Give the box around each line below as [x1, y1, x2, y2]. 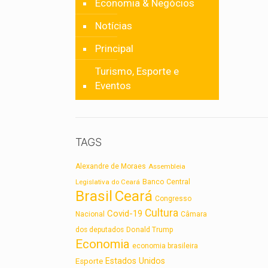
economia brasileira [132, 242, 199, 250]
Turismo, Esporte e [95, 65, 179, 77]
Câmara [181, 210, 208, 218]
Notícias [95, 20, 133, 32]
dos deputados [75, 226, 124, 234]
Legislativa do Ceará [75, 178, 141, 186]
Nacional [75, 210, 105, 218]
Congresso [155, 194, 192, 203]
